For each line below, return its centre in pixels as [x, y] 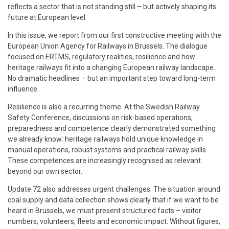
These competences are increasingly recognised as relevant [104, 161]
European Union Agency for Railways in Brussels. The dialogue [108, 46]
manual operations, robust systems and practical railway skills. [108, 150]
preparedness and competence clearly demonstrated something [112, 129]
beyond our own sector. [45, 171]
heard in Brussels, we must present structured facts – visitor [105, 211]
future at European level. [47, 18]
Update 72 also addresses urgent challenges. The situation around [114, 189]
